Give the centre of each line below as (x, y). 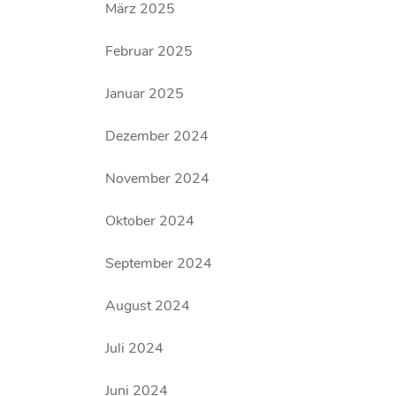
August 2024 (148, 306)
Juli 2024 (135, 348)
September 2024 (159, 263)
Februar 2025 (149, 51)
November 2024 (158, 179)
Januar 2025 (145, 94)
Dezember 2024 (157, 136)
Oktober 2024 (150, 221)
